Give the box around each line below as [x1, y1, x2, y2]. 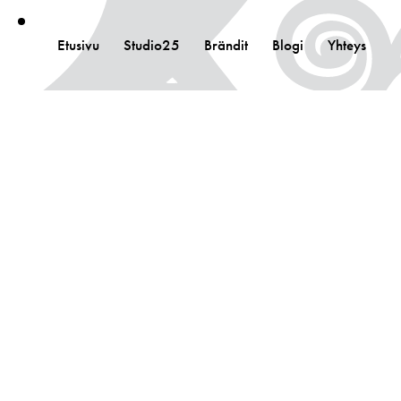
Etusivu [56, 34, 99, 55]
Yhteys [328, 34, 367, 55]
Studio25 [123, 34, 180, 55]
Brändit [203, 34, 248, 55]
